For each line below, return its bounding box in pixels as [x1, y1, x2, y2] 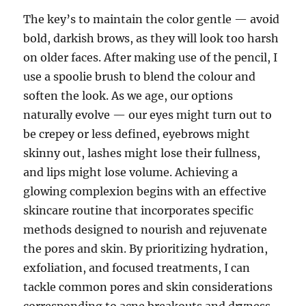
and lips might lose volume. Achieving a [23, 165, 238, 179]
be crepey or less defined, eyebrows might [23, 127, 251, 141]
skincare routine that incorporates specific [23, 204, 254, 217]
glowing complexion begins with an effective [23, 184, 267, 198]
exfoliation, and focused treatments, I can [23, 261, 251, 275]
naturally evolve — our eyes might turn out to [23, 108, 273, 122]
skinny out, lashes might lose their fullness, [23, 146, 261, 160]
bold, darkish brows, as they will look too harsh [23, 31, 279, 45]
